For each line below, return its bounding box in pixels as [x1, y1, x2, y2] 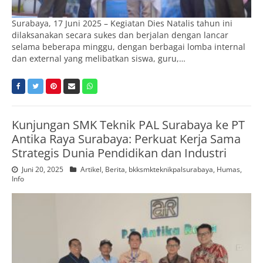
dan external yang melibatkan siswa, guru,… [12, 53, 186, 65]
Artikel [80, 164, 102, 175]
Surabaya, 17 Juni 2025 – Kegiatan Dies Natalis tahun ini [12, 18, 232, 29]
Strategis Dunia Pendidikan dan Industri [12, 145, 227, 161]
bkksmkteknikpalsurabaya [129, 164, 213, 175]
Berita [105, 164, 125, 175]
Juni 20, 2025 [20, 164, 65, 175]
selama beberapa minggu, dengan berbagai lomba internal [12, 41, 245, 53]
